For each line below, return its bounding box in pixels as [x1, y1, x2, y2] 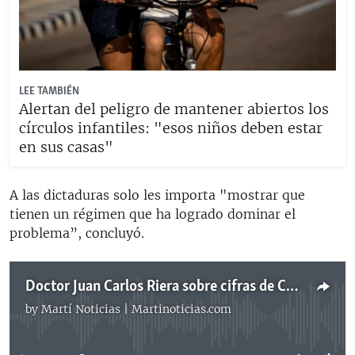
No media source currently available [71, 309, 297, 326]
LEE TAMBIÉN [19, 84, 79, 98]
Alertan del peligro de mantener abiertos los [19, 99, 329, 118]
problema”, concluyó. [10, 224, 144, 241]
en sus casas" [19, 137, 113, 156]
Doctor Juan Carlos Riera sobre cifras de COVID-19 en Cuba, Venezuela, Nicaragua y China [286, 276, 298, 297]
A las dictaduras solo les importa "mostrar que [10, 186, 305, 203]
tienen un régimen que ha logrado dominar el [10, 205, 296, 222]
